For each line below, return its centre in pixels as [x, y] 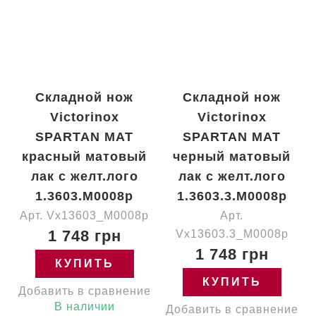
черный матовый [232, 157]
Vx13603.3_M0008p [232, 234]
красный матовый [84, 157]
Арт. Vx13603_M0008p [84, 215]
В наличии [84, 306]
